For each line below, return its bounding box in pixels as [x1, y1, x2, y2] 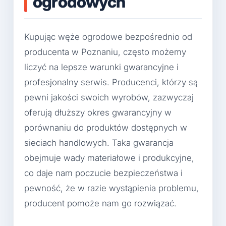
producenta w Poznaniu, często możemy [24, 46, 186, 57]
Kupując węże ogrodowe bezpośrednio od [24, 31, 192, 42]
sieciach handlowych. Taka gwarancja [24, 137, 174, 148]
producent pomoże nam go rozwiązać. [24, 198, 177, 208]
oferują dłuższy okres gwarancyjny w [24, 107, 172, 118]
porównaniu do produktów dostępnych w [24, 122, 187, 133]
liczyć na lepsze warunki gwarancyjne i [24, 62, 179, 72]
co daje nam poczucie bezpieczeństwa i [24, 167, 183, 178]
